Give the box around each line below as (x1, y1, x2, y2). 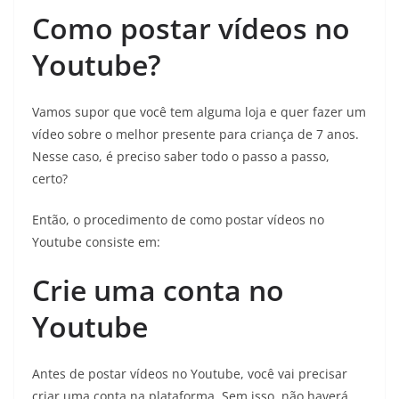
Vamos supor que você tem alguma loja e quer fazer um (32, 102, 366, 120)
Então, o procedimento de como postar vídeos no (32, 210, 324, 228)
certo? (32, 169, 68, 187)
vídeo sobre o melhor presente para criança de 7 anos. (32, 125, 359, 142)
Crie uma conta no (32, 270, 284, 309)
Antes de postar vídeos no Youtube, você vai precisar (32, 364, 347, 382)
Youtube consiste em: (32, 232, 160, 250)
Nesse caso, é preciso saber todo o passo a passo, (32, 147, 330, 165)
